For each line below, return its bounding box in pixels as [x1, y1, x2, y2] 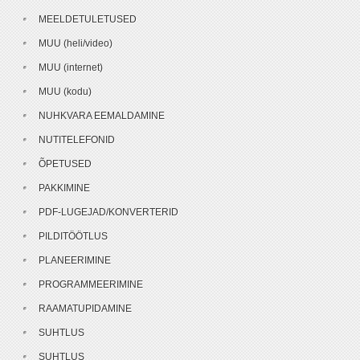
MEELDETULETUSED [39, 14, 137, 25]
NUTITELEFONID [39, 134, 115, 145]
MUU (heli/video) [39, 38, 112, 49]
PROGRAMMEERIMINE [39, 279, 143, 290]
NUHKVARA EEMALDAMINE [39, 110, 165, 121]
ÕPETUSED [39, 158, 92, 170]
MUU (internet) [39, 62, 103, 73]
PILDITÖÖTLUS [39, 231, 108, 242]
